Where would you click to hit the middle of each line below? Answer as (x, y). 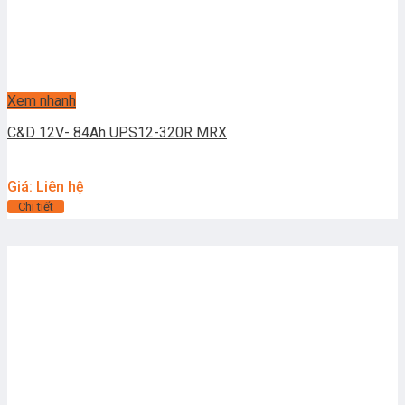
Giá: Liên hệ (46, 187)
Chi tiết (36, 207)
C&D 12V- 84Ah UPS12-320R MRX (117, 133)
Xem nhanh (42, 101)
